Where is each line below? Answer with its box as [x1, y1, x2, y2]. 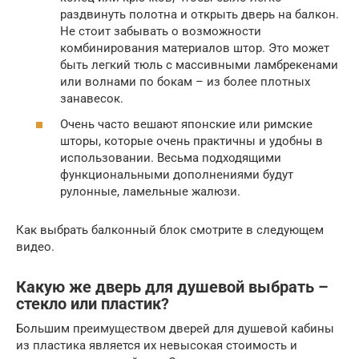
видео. [16, 239, 54, 254]
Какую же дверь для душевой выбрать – [16, 278, 329, 296]
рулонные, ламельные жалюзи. [60, 184, 240, 199]
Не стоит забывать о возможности [60, 24, 261, 39]
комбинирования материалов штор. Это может [60, 41, 329, 56]
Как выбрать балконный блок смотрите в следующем [16, 222, 324, 237]
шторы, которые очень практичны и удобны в [60, 133, 323, 148]
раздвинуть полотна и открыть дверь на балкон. [60, 7, 339, 22]
